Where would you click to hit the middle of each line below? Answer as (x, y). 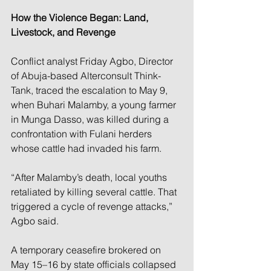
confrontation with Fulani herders (83, 133)
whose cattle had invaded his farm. (86, 148)
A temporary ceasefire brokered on (87, 250)
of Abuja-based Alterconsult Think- (86, 75)
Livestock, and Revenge (63, 32)
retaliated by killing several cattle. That (95, 191)
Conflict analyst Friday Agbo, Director (93, 61)
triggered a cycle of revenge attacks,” (93, 206)
